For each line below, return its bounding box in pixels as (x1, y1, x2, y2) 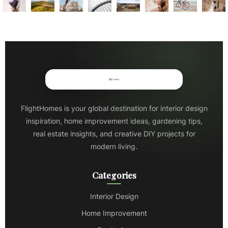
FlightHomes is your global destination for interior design (20, 104, 208, 113)
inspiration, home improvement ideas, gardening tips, (25, 117, 203, 126)
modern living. (91, 142, 137, 151)
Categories (92, 169, 136, 181)
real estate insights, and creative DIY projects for (33, 129, 195, 138)
